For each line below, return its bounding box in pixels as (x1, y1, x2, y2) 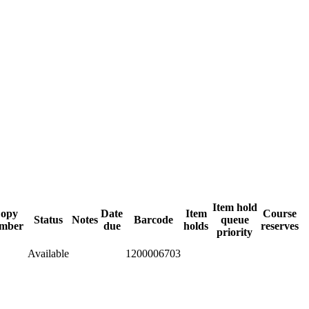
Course (263, 207, 297, 219)
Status (34, 213, 63, 226)
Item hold (212, 201, 257, 213)
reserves (261, 219, 299, 232)
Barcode (133, 213, 173, 226)
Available (28, 247, 69, 259)
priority (217, 226, 252, 238)
